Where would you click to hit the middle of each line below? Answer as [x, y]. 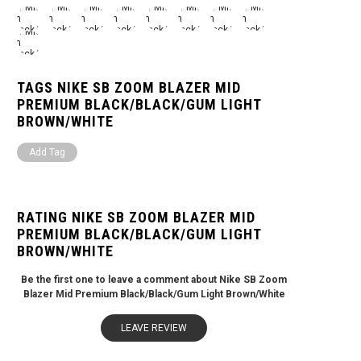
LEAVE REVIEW [154, 328]
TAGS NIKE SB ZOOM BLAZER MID [129, 87]
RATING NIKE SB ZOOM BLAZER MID [136, 217]
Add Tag [47, 152]
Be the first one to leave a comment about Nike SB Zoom [154, 280]
